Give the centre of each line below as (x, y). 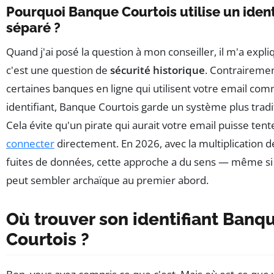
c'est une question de (58, 70)
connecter (30, 144)
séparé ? (33, 28)
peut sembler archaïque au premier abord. (107, 180)
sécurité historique (157, 70)
